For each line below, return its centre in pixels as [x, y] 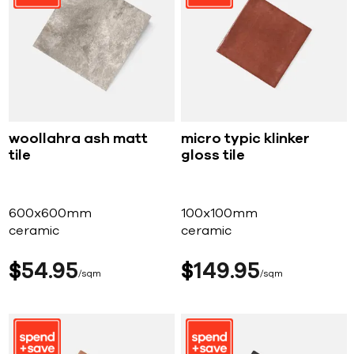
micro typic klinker [245, 139]
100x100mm [219, 214]
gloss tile [213, 156]
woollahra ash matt [79, 139]
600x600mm [51, 214]
